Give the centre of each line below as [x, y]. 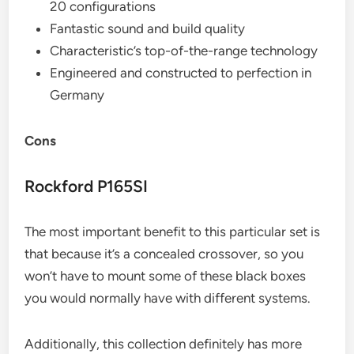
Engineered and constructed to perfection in [181, 72]
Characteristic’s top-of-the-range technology [184, 50]
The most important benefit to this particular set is [173, 231]
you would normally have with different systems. [168, 298]
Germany [77, 94]
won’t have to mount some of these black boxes [166, 275]
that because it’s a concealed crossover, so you [164, 253]
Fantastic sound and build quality [148, 28]
